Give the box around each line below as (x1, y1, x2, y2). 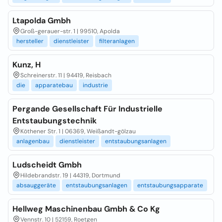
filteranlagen (99, 37, 135, 45)
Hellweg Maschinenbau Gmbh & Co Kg (12, 204, 160, 214)
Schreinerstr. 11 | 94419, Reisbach (20, 71, 111, 79)
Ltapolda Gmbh (12, 15, 71, 26)
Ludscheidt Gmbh (12, 160, 82, 170)
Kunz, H (12, 59, 41, 70)
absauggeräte (16, 181, 56, 189)
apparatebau (35, 81, 73, 89)
